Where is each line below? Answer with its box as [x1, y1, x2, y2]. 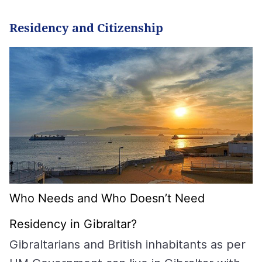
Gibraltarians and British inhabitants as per [9, 237, 246, 252]
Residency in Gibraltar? [9, 217, 140, 232]
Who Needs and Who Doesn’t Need [9, 191, 205, 206]
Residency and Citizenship [9, 20, 163, 36]
